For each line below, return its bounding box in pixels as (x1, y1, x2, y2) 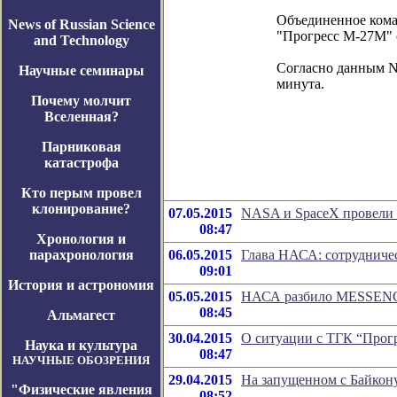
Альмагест (47, 307, 115, 323)
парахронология (28, 247, 134, 262)
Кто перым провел (20, 185, 142, 200)
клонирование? (32, 201, 130, 216)
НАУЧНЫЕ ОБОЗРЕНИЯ (12, 354, 150, 367)
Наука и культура (25, 338, 137, 353)
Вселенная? (43, 109, 119, 124)
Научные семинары (18, 63, 144, 78)
